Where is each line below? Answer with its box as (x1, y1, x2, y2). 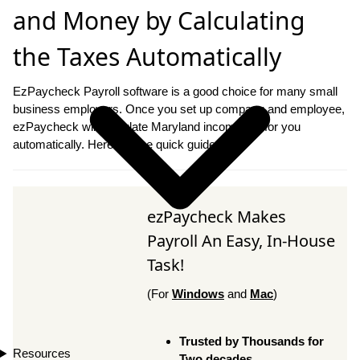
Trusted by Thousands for (179, 333, 324, 348)
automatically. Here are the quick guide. (13, 137, 219, 151)
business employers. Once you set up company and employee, (13, 101, 345, 116)
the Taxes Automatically (13, 39, 281, 73)
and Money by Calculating (13, 3, 305, 37)
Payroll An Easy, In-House (147, 229, 335, 252)
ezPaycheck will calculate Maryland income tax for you (13, 119, 301, 133)
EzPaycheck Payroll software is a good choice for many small (13, 84, 337, 98)
